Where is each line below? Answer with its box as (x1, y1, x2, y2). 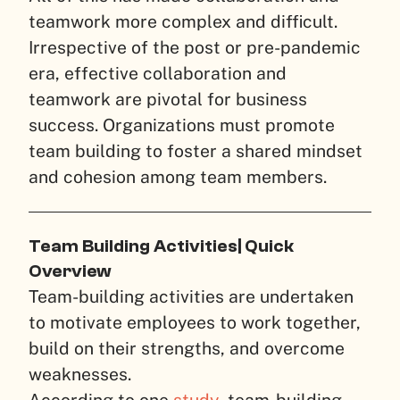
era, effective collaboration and (29, 63, 287, 84)
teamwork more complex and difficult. (29, 12, 337, 32)
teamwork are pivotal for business (29, 89, 307, 110)
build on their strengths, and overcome (29, 338, 345, 359)
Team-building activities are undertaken (29, 287, 354, 307)
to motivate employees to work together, (29, 312, 361, 333)
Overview (29, 261, 112, 282)
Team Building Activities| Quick (29, 236, 294, 257)
